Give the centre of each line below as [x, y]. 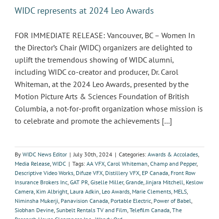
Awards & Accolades [173, 154]
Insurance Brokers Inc [41, 182]
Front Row [183, 173]
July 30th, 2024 [93, 154]
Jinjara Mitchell [164, 182]
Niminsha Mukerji [36, 201]
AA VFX [96, 164]
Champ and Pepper [173, 164]
